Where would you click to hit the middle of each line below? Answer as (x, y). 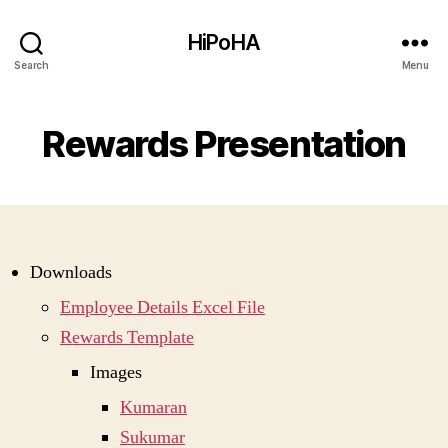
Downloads (71, 272)
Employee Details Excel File (162, 307)
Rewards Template (127, 337)
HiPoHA (224, 42)
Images (116, 372)
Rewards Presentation (224, 144)
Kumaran (153, 407)
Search (31, 64)
